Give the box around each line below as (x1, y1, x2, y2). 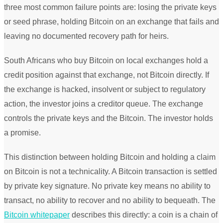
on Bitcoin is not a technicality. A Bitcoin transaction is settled (4, 167, 217, 176)
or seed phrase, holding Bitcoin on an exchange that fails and (4, 17, 219, 26)
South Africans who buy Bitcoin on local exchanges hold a (4, 56, 208, 65)
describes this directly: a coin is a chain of (70, 211, 218, 220)
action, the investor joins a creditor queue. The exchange (4, 100, 203, 109)
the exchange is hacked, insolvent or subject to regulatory (4, 85, 206, 94)
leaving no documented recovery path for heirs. (4, 32, 169, 41)
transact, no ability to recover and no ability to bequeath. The (4, 196, 216, 205)
